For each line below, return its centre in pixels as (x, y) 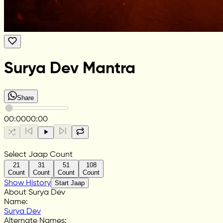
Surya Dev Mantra (70, 69)
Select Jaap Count (38, 155)
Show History (27, 183)
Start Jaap (70, 183)
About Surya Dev (35, 192)
